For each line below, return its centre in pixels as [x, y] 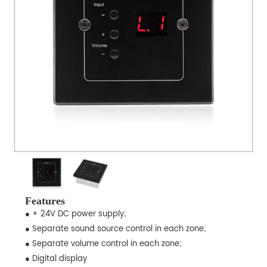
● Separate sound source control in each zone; [115, 229]
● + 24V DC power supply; [75, 215]
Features [45, 201]
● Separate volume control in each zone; [103, 244]
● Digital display [56, 259]
